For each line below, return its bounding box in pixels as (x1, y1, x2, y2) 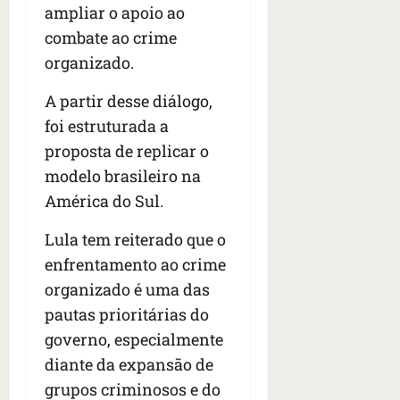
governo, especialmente (45, 329, 223, 351)
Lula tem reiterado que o (45, 229, 226, 251)
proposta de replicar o (45, 140, 209, 162)
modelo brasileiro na (45, 165, 201, 187)
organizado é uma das (45, 279, 210, 301)
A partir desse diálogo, (45, 90, 212, 112)
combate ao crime (45, 27, 177, 49)
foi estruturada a (45, 115, 169, 137)
